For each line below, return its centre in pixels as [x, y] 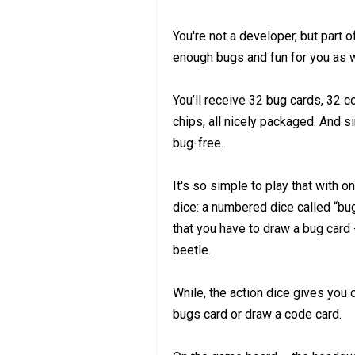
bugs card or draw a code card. [257, 314]
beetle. [192, 250]
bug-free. [198, 143]
